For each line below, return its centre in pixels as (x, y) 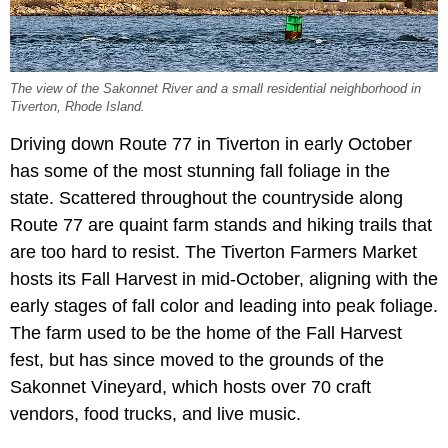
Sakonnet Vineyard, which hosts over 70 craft (190, 386)
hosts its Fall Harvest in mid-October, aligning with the (224, 278)
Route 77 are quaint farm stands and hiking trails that (221, 224)
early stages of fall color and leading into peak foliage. (224, 305)
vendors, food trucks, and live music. (155, 413)
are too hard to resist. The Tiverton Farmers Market (213, 251)
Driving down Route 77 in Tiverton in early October (211, 143)
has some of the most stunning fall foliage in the (200, 170)
